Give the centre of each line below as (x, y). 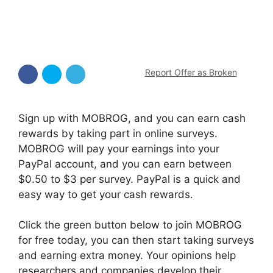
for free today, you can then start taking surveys (136, 240)
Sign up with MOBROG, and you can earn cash (132, 118)
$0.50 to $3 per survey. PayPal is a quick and (129, 179)
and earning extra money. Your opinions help (127, 255)
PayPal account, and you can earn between (125, 164)
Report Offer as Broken (191, 72)
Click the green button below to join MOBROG (130, 225)
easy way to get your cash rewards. (106, 194)
